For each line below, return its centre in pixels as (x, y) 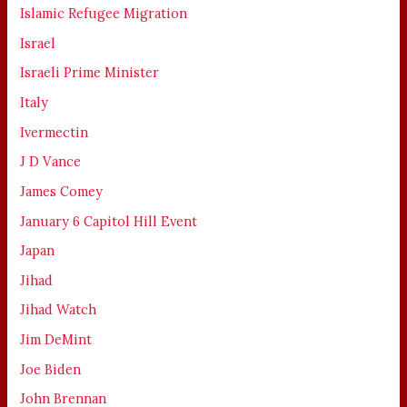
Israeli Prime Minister (90, 73)
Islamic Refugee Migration (104, 14)
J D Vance (51, 162)
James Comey (62, 191)
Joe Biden (51, 369)
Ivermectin (55, 132)
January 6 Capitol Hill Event (109, 221)
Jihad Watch (59, 310)
